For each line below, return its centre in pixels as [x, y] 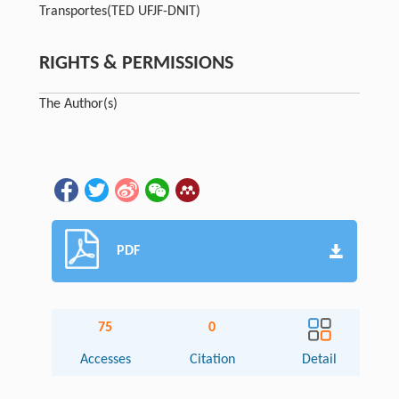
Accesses [105, 360]
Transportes [73, 12]
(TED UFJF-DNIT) [153, 12]
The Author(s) [78, 105]
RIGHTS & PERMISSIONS [136, 64]
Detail [320, 360]
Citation [212, 360]
